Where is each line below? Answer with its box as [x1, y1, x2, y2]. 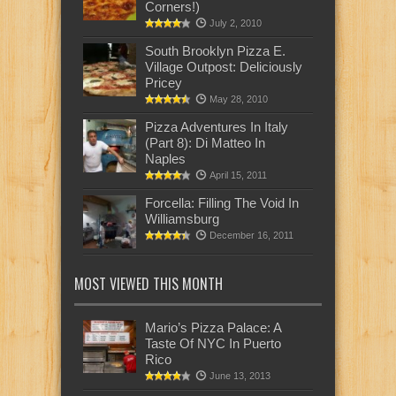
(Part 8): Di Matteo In [145, 134, 265, 150]
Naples [145, 150, 186, 166]
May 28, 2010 [209, 93, 268, 104]
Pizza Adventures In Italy [145, 118, 288, 134]
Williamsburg [145, 210, 219, 226]
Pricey [145, 74, 182, 90]
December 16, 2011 [209, 229, 293, 240]
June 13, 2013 [209, 369, 270, 381]
